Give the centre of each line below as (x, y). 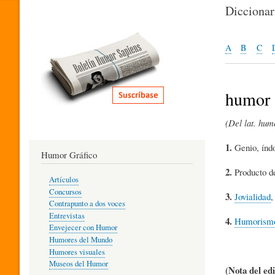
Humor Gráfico (69, 154)
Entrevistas (67, 215)
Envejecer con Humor (83, 228)
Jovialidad (253, 196)
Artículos (64, 180)
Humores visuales (77, 252)
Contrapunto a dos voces (87, 204)
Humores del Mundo (80, 239)
